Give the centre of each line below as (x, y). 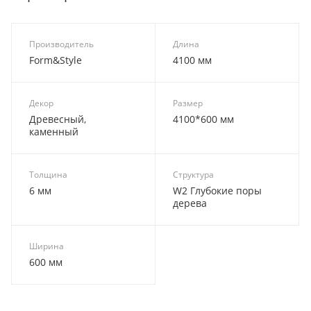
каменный (54, 132)
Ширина (47, 246)
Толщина (48, 175)
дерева (190, 203)
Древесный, (58, 119)
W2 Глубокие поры (217, 191)
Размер (188, 103)
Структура (193, 175)
